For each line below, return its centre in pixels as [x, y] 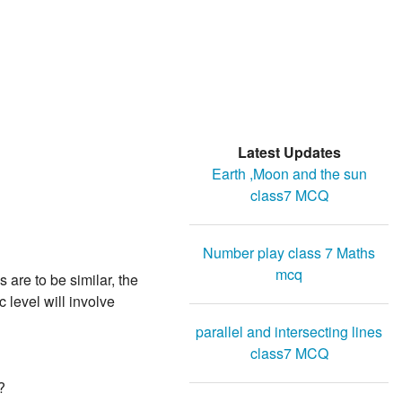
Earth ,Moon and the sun [289, 174]
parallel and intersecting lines [289, 332]
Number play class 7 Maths [289, 253]
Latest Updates [289, 153]
